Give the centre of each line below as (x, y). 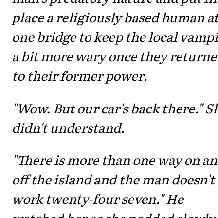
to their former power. (80, 75)
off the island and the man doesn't (113, 179)
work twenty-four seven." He (98, 199)
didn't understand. (68, 127)
